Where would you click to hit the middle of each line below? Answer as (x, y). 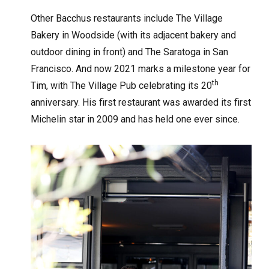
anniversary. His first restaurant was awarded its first (141, 103)
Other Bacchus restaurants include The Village (127, 19)
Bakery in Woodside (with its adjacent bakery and (134, 35)
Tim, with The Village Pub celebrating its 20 (122, 86)
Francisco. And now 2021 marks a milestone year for (141, 69)
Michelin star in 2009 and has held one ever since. (135, 119)
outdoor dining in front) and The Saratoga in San (130, 52)
